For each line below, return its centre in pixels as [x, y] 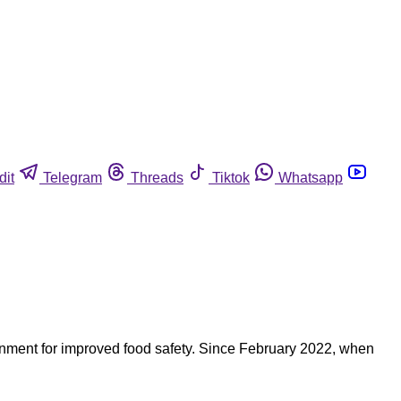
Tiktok [231, 177]
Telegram [73, 177]
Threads [157, 177]
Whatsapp [311, 177]
